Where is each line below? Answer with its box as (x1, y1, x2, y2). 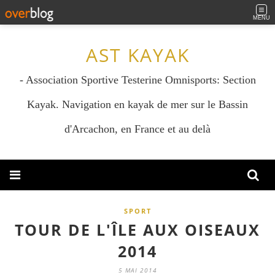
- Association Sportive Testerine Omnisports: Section (19, 74, 256, 86)
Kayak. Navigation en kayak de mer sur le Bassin (27, 98, 248, 110)
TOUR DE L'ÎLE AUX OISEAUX (15, 219, 260, 240)
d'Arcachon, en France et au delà (64, 123, 211, 135)
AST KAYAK (85, 42, 190, 68)
